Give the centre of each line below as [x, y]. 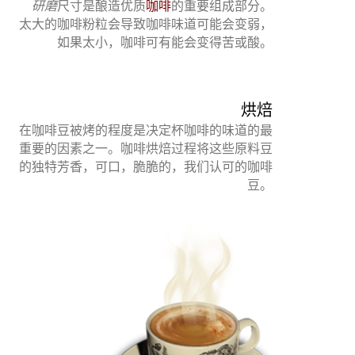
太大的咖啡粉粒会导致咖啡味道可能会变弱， [146, 24]
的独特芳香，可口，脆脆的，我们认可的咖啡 [146, 166]
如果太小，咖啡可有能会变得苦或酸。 [165, 42]
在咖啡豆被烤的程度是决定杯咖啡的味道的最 [146, 130]
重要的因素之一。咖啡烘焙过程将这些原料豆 [146, 148]
